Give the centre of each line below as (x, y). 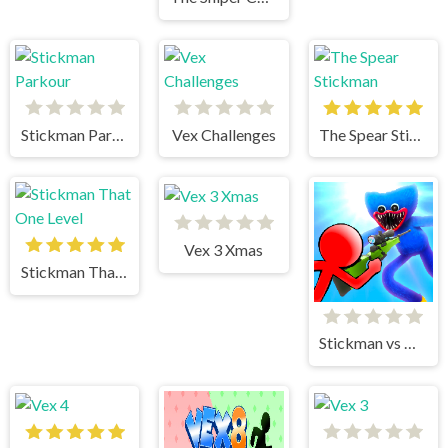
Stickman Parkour (117, 134)
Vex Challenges (223, 134)
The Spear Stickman (415, 134)
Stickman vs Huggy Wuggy (410, 343)
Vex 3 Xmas (224, 249)
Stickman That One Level (120, 271)
